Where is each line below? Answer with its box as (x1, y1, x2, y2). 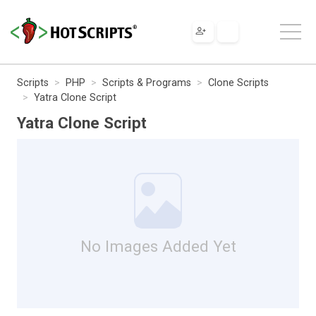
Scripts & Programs (102, 76, 191, 89)
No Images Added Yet (80, 236, 236, 255)
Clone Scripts (208, 76, 269, 89)
